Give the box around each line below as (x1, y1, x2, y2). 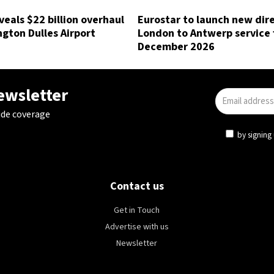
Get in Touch (114, 204, 160, 217)
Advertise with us (105, 221, 169, 233)
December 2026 (138, 39, 215, 54)
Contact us (109, 179, 164, 194)
